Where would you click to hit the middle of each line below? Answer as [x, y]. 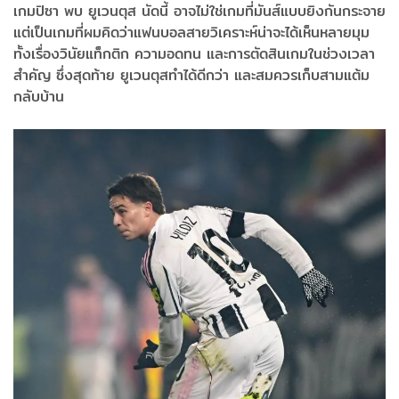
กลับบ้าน [39, 96]
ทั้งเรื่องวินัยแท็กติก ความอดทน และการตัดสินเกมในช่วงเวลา [194, 53]
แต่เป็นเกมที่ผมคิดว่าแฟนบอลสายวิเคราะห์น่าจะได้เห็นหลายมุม [191, 32]
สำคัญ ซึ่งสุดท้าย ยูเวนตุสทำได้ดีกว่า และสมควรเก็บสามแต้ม [191, 75]
